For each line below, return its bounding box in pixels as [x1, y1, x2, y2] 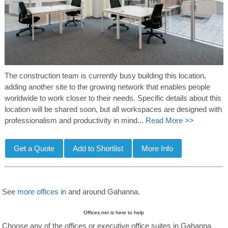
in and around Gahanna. [59, 187, 140, 196]
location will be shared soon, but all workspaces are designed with [4, 105, 222, 114]
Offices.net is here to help [83, 209, 145, 215]
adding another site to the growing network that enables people [4, 83, 210, 92]
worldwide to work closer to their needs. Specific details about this [4, 94, 221, 103]
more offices [17, 187, 59, 196]
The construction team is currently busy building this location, [4, 72, 206, 80]
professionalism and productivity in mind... [4, 117, 146, 125]
